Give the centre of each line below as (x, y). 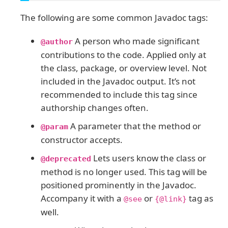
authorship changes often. (95, 107)
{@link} (171, 199)
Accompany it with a (82, 198)
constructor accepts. (82, 139)
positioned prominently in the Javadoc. (119, 185)
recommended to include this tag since (119, 94)
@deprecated (66, 159)
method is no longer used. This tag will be (124, 172)
